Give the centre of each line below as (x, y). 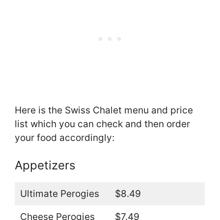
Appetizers (45, 165)
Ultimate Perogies (59, 194)
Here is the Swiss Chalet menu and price (104, 110)
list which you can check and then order (102, 124)
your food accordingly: (65, 137)
